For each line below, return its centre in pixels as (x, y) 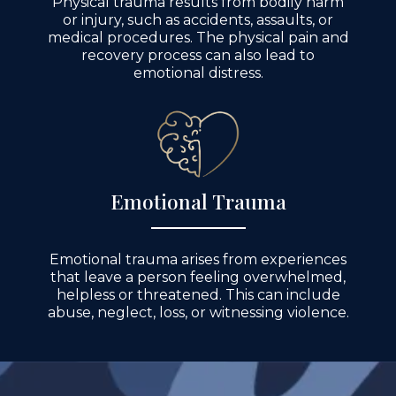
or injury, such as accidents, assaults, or (198, 19)
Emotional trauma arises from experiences (198, 259)
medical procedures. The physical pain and (198, 37)
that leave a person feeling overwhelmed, (198, 277)
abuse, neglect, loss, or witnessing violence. (198, 312)
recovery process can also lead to (198, 55)
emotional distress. (198, 72)
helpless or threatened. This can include (198, 294)
